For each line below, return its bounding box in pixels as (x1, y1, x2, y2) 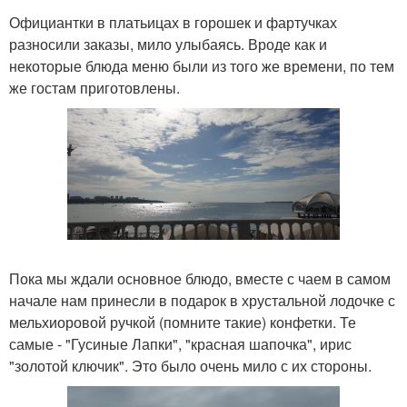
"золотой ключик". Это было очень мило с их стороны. (9, 355, 372, 377)
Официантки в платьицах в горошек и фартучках (9, 11, 337, 33)
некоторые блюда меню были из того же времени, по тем (9, 55, 394, 76)
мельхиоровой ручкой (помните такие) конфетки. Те (9, 312, 356, 333)
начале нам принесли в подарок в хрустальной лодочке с (9, 290, 395, 312)
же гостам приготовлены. (9, 76, 180, 98)
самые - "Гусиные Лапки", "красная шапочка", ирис (9, 333, 352, 355)
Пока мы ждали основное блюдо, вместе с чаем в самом (9, 268, 391, 290)
